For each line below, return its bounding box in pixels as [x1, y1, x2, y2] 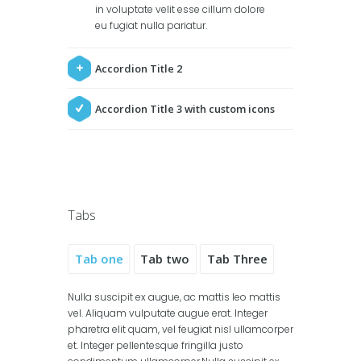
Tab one [74, 251, 123, 268]
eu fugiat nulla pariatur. [95, 18, 208, 32]
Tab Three [206, 251, 268, 268]
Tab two [140, 251, 190, 268]
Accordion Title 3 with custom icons [95, 101, 276, 116]
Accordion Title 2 [95, 60, 183, 76]
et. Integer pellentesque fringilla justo [68, 338, 243, 353]
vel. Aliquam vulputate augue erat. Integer [68, 306, 268, 321]
